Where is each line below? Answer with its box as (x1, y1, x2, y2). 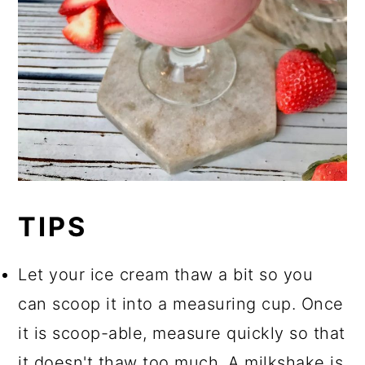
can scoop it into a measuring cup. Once (18, 294, 344, 314)
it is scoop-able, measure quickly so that (18, 323, 345, 344)
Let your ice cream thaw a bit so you (18, 265, 314, 285)
